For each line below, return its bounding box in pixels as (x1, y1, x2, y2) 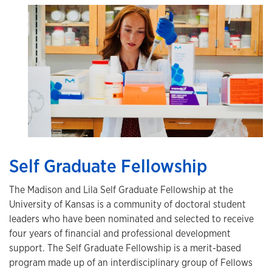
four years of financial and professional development (9, 226, 231, 240)
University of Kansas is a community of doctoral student (9, 197, 246, 211)
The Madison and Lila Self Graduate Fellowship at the (9, 183, 233, 196)
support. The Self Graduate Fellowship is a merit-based (9, 241, 241, 254)
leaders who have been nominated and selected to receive (9, 212, 254, 225)
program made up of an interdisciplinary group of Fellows (9, 256, 253, 269)
